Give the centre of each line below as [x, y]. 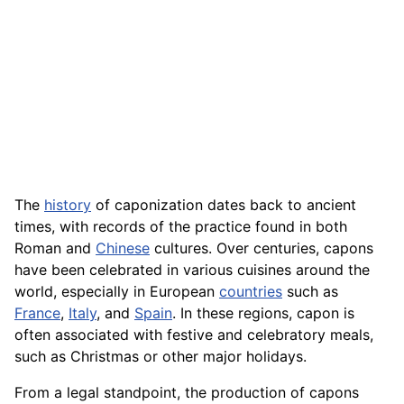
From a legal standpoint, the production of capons [187, 393]
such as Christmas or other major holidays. [161, 357]
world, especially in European [117, 292]
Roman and [55, 248]
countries [251, 292]
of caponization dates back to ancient [224, 205]
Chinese [123, 248]
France [37, 313]
